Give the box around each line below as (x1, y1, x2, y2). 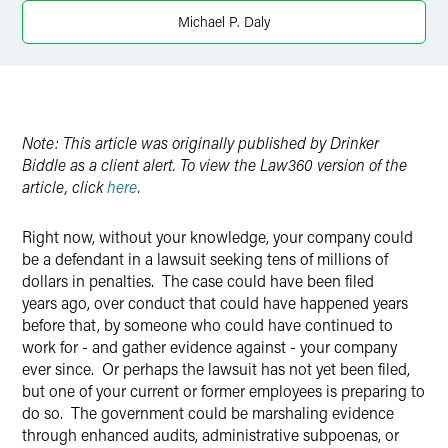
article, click (22, 176, 107, 197)
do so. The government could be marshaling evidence (22, 402, 394, 423)
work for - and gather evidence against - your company (22, 336, 397, 357)
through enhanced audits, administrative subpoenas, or (22, 424, 399, 445)
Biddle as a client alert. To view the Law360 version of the (22, 154, 407, 175)
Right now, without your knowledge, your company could (22, 226, 413, 247)
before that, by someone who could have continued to (22, 314, 393, 335)
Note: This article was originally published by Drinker (22, 132, 379, 153)
